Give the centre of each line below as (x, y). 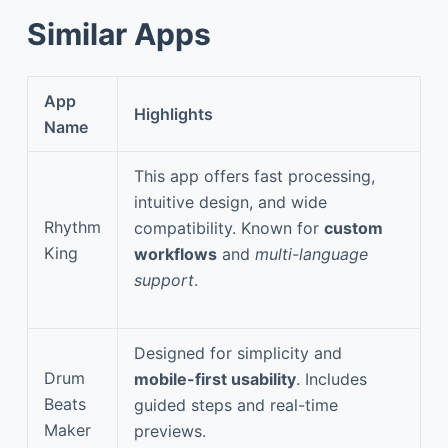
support (164, 279)
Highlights (173, 113)
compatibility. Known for (229, 227)
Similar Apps (118, 33)
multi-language (311, 253)
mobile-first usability (215, 378)
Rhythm (72, 226)
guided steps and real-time (236, 404)
